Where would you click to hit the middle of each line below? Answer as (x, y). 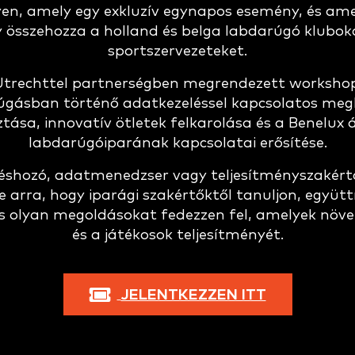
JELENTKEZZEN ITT (193, 296)
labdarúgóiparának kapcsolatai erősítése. (177, 143)
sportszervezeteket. (177, 51)
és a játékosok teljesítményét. (177, 235)
